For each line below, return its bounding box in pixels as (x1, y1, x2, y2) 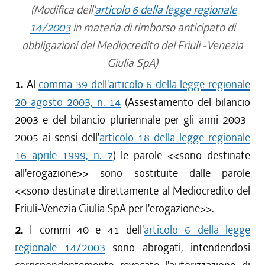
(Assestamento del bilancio (121, 95, 251, 109)
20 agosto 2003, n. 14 (15, 95, 121, 109)
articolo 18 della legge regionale (99, 130, 250, 145)
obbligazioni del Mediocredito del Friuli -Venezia (22, 38, 243, 53)
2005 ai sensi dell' (15, 130, 99, 145)
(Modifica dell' (28, 2, 95, 17)
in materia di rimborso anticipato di (70, 20, 235, 35)
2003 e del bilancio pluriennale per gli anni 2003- (15, 112, 250, 127)
